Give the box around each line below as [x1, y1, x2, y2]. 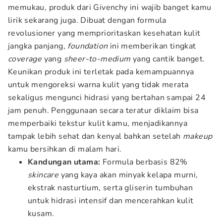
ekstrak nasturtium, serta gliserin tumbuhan [28, 182, 193, 193]
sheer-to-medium [63, 54, 131, 64]
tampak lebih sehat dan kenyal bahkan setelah [8, 131, 183, 142]
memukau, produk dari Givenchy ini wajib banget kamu [8, 2, 212, 13]
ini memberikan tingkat [108, 41, 196, 52]
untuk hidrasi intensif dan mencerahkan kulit [28, 195, 194, 206]
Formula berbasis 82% [100, 157, 188, 167]
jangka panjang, [8, 41, 68, 52]
